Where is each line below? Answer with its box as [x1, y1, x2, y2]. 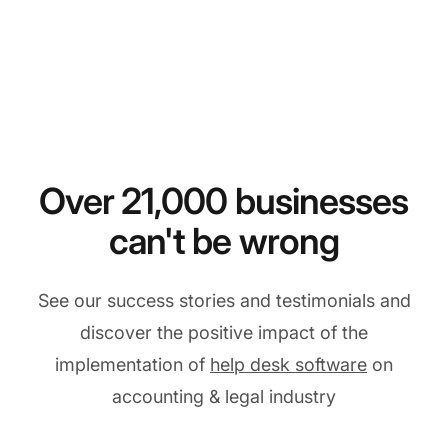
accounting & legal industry [112, 386, 336, 408]
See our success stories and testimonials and [37, 290, 411, 312]
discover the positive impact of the [80, 322, 368, 344]
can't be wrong [108, 219, 340, 264]
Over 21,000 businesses [39, 179, 409, 224]
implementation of [55, 354, 210, 376]
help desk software [210, 354, 367, 376]
